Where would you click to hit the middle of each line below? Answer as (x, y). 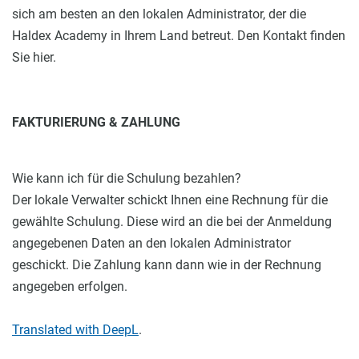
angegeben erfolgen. (70, 286)
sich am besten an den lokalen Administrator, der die (159, 14)
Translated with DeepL (75, 330)
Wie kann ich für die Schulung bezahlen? (127, 178)
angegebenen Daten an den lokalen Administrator (151, 243)
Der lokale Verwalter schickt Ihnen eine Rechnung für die (170, 200)
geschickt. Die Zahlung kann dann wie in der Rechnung (167, 265)
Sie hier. (34, 57)
